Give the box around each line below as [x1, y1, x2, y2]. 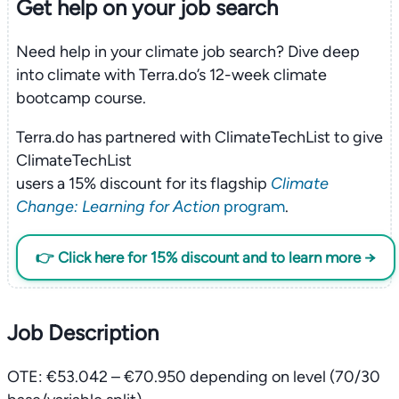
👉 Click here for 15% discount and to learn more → [35, 248, 376, 266]
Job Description [7, 320, 159, 346]
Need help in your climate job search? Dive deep [15, 41, 360, 61]
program [219, 196, 285, 216]
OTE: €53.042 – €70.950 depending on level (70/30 [7, 367, 380, 387]
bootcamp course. [15, 87, 146, 108]
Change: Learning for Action [15, 196, 220, 216]
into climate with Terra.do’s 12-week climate [15, 64, 327, 85]
